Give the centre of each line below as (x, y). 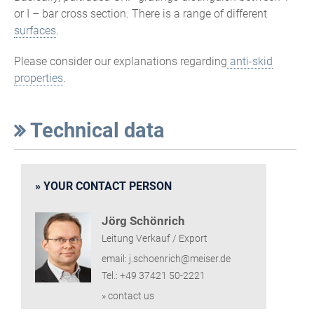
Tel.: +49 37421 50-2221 (153, 275)
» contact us (128, 296)
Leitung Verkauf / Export (155, 238)
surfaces (35, 30)
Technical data (95, 130)
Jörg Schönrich (143, 220)
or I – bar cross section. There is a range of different (141, 13)
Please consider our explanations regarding (121, 61)
